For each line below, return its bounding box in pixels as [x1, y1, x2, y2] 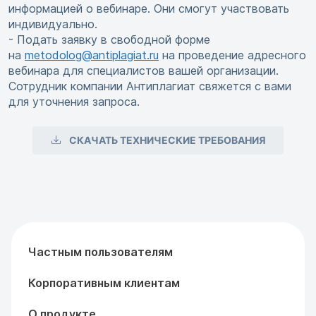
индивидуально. [8, 17, 97, 32]
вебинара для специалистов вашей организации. [8, 63, 279, 78]
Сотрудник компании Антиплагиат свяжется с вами [8, 79, 291, 94]
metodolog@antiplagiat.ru [25, 48, 159, 63]
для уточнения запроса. [8, 95, 140, 109]
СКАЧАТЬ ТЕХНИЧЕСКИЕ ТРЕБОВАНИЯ [69, 134, 267, 147]
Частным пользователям [28, 245, 173, 260]
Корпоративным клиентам [28, 276, 180, 291]
